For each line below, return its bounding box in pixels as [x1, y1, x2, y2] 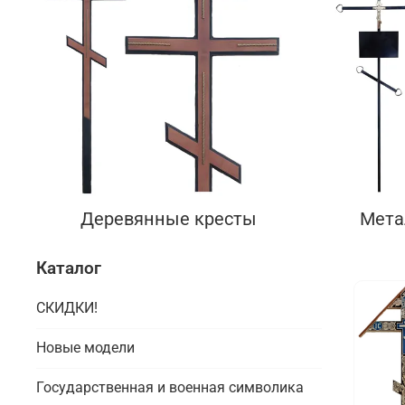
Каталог [36, 258, 101, 279]
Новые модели [36, 339, 135, 357]
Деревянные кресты [80, 207, 257, 230]
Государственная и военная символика [36, 379, 304, 397]
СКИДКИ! [36, 299, 98, 317]
